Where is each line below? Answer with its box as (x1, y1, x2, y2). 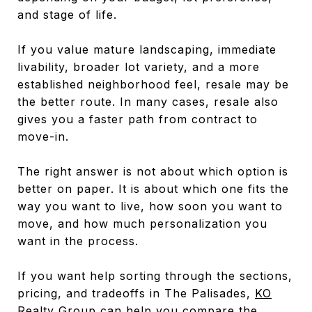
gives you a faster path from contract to (17, 111, 258, 126)
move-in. (17, 129, 69, 143)
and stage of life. (17, 7, 117, 22)
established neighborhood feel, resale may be (17, 77, 289, 91)
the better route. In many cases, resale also (17, 94, 279, 109)
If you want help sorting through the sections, (17, 268, 292, 283)
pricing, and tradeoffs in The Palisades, (17, 286, 255, 300)
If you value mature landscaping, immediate (17, 42, 276, 56)
